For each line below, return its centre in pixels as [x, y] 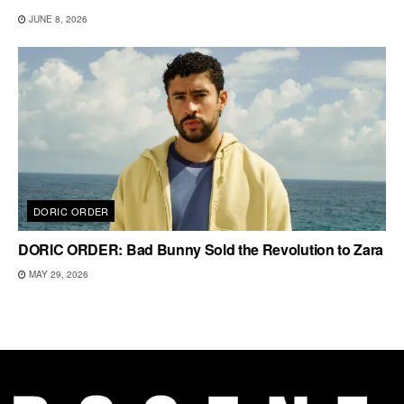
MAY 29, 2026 [57, 275]
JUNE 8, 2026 [57, 19]
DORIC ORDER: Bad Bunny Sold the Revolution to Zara [201, 250]
